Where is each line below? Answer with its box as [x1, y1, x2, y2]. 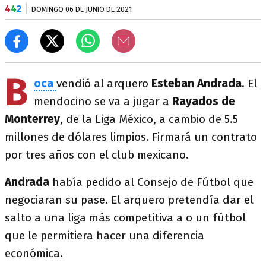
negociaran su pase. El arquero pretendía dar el [5, 193, 254, 207]
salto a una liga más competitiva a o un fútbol [5, 211, 246, 224]
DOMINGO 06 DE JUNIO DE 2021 [31, 5, 132, 14]
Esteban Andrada [151, 77, 242, 90]
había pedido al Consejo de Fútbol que [52, 175, 254, 189]
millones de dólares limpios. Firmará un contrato [5, 130, 257, 144]
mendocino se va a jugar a [34, 94, 172, 108]
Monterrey [5, 112, 60, 126]
